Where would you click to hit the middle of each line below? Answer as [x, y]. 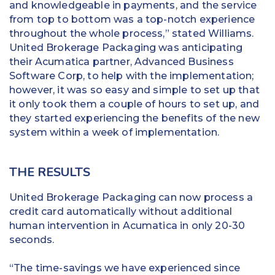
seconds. [32, 239]
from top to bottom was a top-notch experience [132, 19]
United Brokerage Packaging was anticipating [126, 47]
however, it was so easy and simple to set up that [134, 90]
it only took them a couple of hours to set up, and [134, 104]
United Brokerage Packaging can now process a [131, 197]
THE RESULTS [50, 172]
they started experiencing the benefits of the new [134, 118]
